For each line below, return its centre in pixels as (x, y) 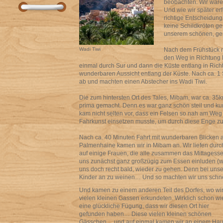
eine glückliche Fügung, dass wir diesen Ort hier (144, 206)
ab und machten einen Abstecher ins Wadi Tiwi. (143, 82)
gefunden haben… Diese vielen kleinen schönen (145, 214)
